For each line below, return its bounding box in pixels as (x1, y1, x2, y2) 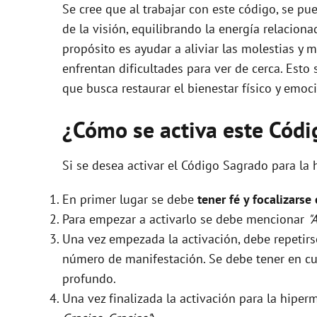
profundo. (62, 270, 116, 287)
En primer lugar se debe (62, 190, 197, 207)
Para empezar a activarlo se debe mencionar (62, 210, 308, 227)
